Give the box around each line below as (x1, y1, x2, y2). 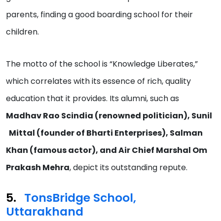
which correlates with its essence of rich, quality (6, 75, 191, 87)
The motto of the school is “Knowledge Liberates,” (6, 58, 198, 70)
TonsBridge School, (24, 189, 136, 206)
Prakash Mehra (6, 162, 70, 174)
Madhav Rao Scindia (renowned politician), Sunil (6, 110, 214, 122)
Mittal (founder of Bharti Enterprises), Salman (6, 127, 203, 139)
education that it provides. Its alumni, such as (6, 93, 179, 105)
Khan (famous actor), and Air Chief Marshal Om (6, 145, 207, 156)
